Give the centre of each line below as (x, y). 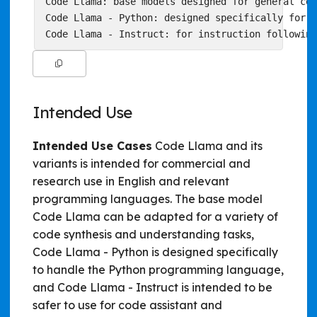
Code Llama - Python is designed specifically (155, 252)
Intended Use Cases (92, 145)
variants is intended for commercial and (142, 163)
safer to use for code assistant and (127, 305)
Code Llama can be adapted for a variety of (155, 216)
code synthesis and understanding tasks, (143, 234)
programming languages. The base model (148, 198)
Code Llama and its (207, 145)
